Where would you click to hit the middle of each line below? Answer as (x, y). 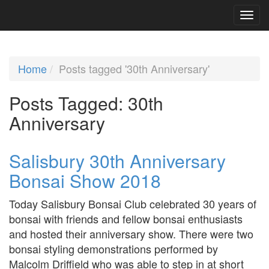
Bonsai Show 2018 (85, 180)
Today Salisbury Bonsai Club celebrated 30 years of (133, 203)
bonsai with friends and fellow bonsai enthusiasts (126, 218)
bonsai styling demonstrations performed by (113, 248)
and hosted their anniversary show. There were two (131, 233)
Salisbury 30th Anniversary (117, 160)
